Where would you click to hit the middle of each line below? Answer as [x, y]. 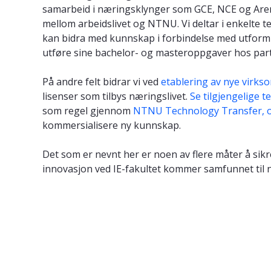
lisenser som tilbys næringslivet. [116, 96]
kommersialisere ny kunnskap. [112, 125]
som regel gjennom [88, 110]
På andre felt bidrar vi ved [102, 81]
